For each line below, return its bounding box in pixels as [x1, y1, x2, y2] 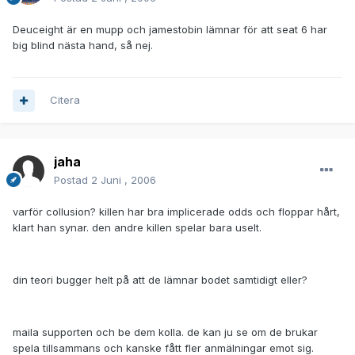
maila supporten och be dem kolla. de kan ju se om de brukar [13, 326, 318, 339]
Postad [54, 174, 91, 187]
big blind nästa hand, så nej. [13, 39, 153, 52]
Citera [50, 94, 80, 107]
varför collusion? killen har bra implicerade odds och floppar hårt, [13, 205, 340, 219]
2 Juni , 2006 [91, 174, 156, 187]
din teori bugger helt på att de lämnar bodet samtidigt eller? [13, 273, 307, 287]
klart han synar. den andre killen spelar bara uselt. [13, 221, 261, 235]
